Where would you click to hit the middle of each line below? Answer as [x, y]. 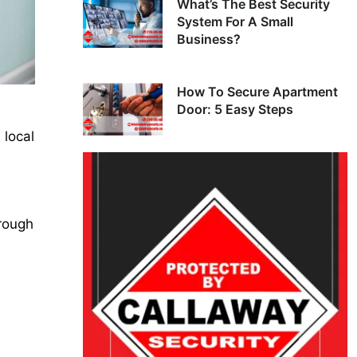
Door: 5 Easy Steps [235, 110]
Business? [208, 39]
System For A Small [235, 22]
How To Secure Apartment [257, 92]
